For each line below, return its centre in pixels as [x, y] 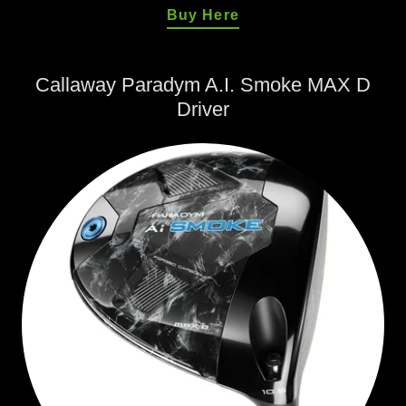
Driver [203, 109]
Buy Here [203, 15]
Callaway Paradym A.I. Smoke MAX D [203, 85]
